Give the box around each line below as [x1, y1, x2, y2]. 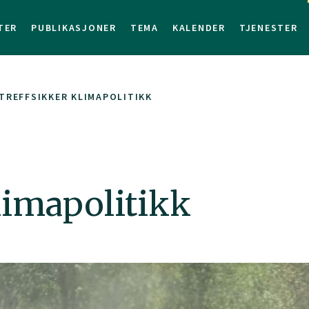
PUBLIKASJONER [31, 21, 117, 34]
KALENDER [172, 21, 226, 34]
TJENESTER [239, 21, 298, 34]
